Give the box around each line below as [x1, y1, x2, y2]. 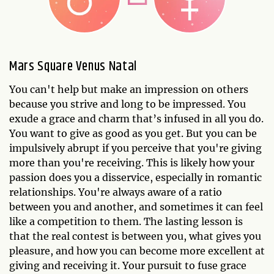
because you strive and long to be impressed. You [9, 97, 246, 110]
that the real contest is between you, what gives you [9, 229, 261, 242]
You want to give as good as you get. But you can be [9, 127, 257, 139]
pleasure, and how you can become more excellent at [9, 244, 265, 257]
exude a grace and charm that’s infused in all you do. [9, 112, 264, 125]
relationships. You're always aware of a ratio [9, 185, 222, 198]
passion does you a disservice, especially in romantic [9, 171, 262, 183]
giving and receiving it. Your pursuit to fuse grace [9, 259, 246, 272]
